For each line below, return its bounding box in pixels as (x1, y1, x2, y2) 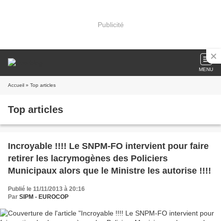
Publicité (97, 20, 124, 29)
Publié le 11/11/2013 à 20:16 (8, 185, 85, 192)
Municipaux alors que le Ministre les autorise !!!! (8, 166, 211, 176)
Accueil (8, 82, 24, 88)
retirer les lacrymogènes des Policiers (8, 153, 168, 163)
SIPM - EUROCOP (19, 193, 69, 200)
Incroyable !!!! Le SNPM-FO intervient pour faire (8, 141, 209, 151)
